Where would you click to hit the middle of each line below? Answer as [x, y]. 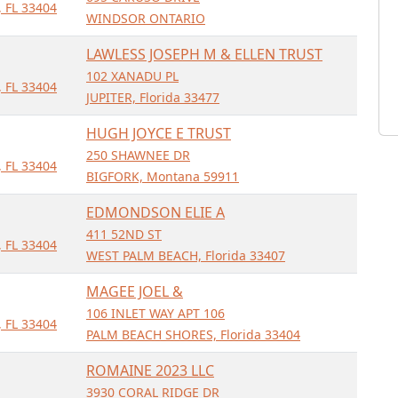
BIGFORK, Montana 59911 [163, 176]
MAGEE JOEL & [135, 291]
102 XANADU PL [132, 76]
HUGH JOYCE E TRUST [159, 133]
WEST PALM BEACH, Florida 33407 [186, 255]
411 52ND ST [124, 234]
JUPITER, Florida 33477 [153, 97]
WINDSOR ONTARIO [146, 18]
